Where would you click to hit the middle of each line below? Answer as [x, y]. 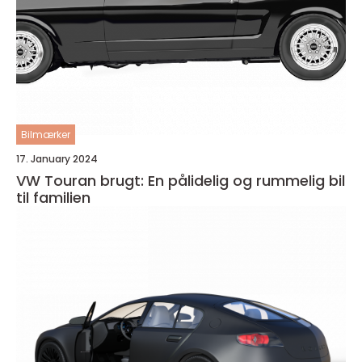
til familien [53, 197]
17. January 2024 [57, 158]
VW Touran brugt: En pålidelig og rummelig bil [181, 180]
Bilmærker [46, 134]
